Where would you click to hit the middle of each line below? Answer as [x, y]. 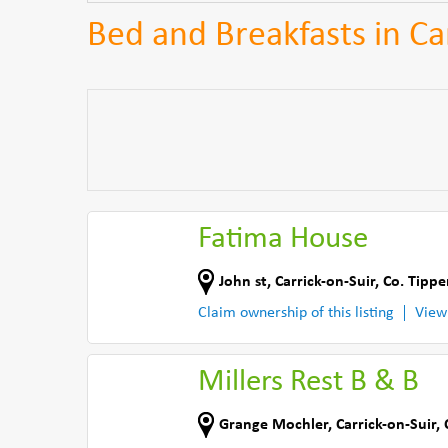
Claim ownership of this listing [296, 313]
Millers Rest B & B [308, 382]
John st [243, 281]
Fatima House [283, 239]
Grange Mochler [273, 424]
